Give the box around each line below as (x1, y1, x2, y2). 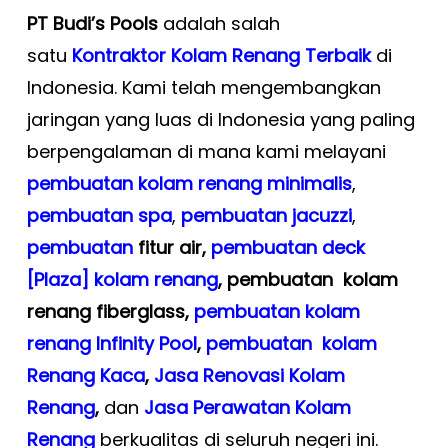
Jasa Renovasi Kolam (153, 362, 345, 388)
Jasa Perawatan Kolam (143, 394, 351, 420)
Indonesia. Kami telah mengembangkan (26, 74, 381, 100)
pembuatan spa (26, 202, 172, 228)
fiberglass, (95, 298, 194, 324)
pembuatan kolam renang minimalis (26, 170, 352, 196)
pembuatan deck (210, 234, 365, 260)
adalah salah (157, 10, 280, 36)
